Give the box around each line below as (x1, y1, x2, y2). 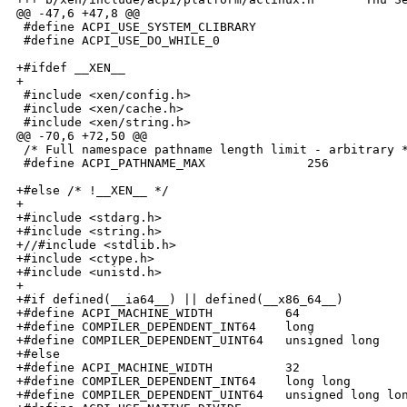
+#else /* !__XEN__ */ (16, 184, 169, 198)
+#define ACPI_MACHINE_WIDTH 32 (16, 361, 300, 375)
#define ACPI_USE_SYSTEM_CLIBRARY (16, 20, 256, 35)
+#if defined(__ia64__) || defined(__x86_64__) (16, 293, 343, 307)
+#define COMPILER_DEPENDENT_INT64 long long (16, 374, 351, 389)
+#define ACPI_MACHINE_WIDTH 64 (16, 306, 300, 321)
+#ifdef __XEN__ (16, 61, 125, 75)
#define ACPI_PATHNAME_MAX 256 (16, 156, 329, 171)
